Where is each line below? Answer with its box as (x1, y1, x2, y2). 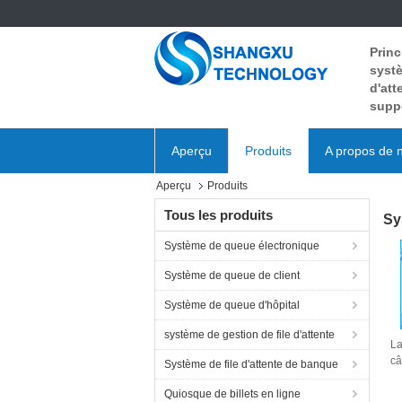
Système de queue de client (164, 269, 300, 282)
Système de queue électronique (164, 240, 319, 252)
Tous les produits (164, 207, 273, 223)
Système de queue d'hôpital (164, 299, 300, 311)
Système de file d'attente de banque (164, 358, 338, 371)
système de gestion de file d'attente (164, 328, 335, 341)
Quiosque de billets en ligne (164, 388, 301, 400)
